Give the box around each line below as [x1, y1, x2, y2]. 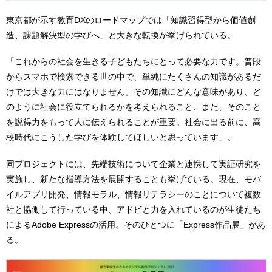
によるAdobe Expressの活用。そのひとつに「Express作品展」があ [6, 220, 265, 230]
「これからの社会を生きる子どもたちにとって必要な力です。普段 [6, 56, 261, 67]
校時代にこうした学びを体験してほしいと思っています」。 [6, 132, 236, 143]
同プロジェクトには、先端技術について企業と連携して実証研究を [6, 159, 261, 169]
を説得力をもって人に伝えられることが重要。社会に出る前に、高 [6, 117, 261, 127]
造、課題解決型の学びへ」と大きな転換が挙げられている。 [6, 30, 236, 40]
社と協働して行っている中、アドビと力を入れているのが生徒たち [6, 205, 261, 215]
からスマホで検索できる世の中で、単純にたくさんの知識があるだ [6, 72, 261, 82]
